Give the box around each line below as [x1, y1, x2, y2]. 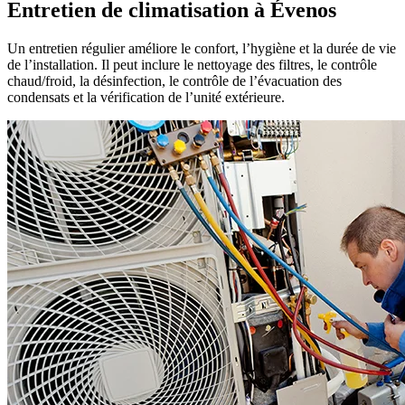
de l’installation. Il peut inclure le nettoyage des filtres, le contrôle [7, 56, 377, 72]
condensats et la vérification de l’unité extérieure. [7, 89, 285, 105]
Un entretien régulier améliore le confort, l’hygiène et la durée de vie [7, 40, 396, 56]
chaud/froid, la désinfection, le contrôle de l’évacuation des [7, 72, 342, 89]
